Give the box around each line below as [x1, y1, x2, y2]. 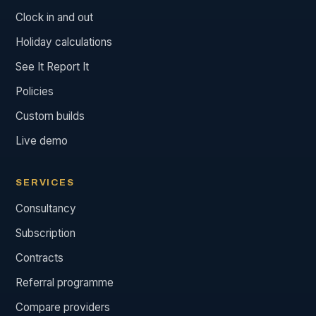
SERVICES [16, 177, 75, 188]
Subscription [16, 226, 75, 241]
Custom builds [16, 109, 85, 123]
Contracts [16, 251, 63, 265]
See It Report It [16, 60, 89, 74]
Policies [16, 85, 54, 99]
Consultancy [16, 202, 76, 216]
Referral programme [16, 276, 114, 290]
